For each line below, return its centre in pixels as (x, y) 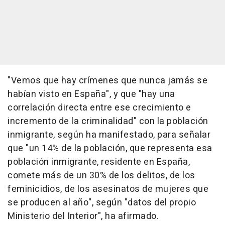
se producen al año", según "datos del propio (102, 203)
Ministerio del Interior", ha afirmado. (83, 216)
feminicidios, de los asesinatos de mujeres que (108, 189)
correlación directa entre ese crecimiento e (99, 108)
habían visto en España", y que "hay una (91, 94)
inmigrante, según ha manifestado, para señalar (109, 135)
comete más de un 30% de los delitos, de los (101, 176)
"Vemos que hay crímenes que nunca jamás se (107, 81)
